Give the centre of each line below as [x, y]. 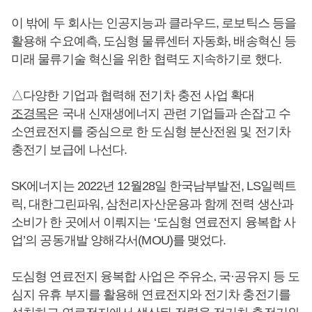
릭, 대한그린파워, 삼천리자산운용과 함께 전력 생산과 [152, 204]
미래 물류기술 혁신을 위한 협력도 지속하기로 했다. [146, 59]
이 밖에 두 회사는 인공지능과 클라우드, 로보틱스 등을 [154, 23]
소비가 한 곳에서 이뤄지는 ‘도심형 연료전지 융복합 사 [153, 222]
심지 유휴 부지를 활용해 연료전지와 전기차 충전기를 [151, 294]
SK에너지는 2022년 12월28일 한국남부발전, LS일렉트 [154, 186]
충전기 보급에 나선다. [69, 149]
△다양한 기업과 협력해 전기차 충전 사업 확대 [133, 95]
